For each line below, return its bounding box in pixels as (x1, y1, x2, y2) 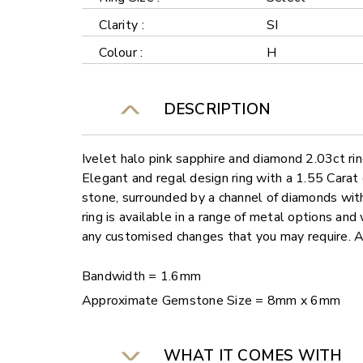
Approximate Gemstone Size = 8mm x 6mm (81, 292, 341, 310)
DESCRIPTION (155, 99, 271, 121)
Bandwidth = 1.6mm (81, 267, 202, 286)
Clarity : (99, 16, 144, 35)
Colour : (99, 44, 143, 62)
